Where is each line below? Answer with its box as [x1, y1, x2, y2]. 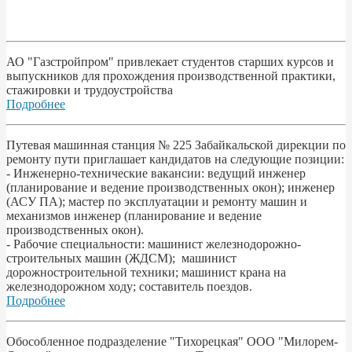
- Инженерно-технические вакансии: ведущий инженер [6, 166, 306, 180]
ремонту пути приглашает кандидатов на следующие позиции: [6, 152, 344, 166]
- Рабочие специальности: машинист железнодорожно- [6, 236, 301, 251]
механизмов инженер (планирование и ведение [6, 208, 262, 222]
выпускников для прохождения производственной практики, [6, 68, 335, 82]
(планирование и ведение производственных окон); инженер [6, 180, 335, 194]
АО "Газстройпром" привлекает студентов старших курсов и [6, 54, 334, 68]
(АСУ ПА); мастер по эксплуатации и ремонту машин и [6, 194, 307, 208]
